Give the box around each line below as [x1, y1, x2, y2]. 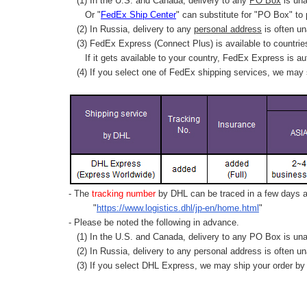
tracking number [89, 188, 158, 199]
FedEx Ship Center [101, 10, 176, 21]
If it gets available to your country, [69, 53, 223, 64]
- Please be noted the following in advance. [69, 217, 239, 228]
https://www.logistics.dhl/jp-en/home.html [97, 203, 259, 214]
